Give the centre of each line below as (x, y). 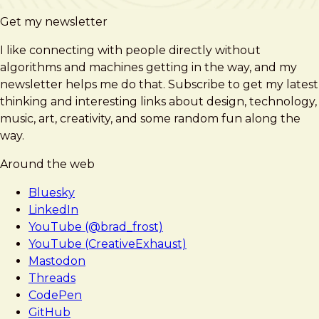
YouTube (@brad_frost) (96, 226)
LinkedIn (53, 209)
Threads (52, 278)
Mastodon (57, 261)
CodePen (55, 295)
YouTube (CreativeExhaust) (108, 244)
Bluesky (52, 192)
